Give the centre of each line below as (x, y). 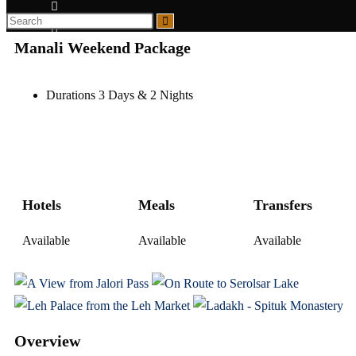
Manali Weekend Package (103, 48)
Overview (47, 341)
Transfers (283, 205)
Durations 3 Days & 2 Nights (120, 95)
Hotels (42, 205)
